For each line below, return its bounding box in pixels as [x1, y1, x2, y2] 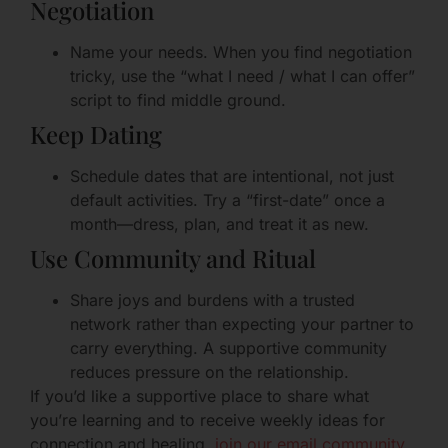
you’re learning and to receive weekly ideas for [30, 409, 385, 430]
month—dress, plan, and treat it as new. [70, 213, 369, 234]
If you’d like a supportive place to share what [30, 385, 369, 406]
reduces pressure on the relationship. [70, 361, 349, 382]
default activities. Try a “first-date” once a [70, 189, 385, 210]
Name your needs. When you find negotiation [70, 41, 412, 62]
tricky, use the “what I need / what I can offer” [70, 65, 415, 86]
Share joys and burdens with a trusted [70, 289, 355, 310]
